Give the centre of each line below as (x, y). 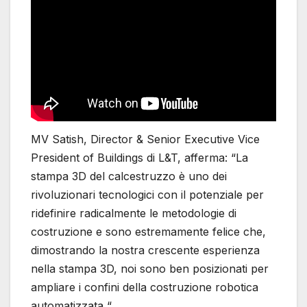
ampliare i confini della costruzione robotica (145, 287)
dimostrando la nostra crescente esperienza (145, 250)
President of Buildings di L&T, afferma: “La (139, 158)
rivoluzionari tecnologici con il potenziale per (147, 195)
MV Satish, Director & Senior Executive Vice (145, 139)
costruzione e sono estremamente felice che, (148, 232)
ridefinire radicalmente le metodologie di (134, 213)
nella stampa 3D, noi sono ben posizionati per (150, 269)
